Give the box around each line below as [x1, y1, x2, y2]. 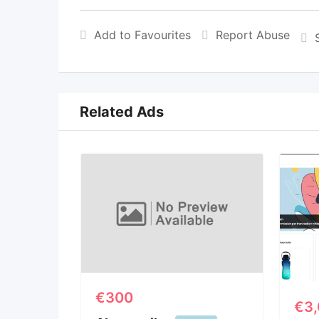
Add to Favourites [94, 28, 191, 42]
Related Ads [80, 103, 164, 120]
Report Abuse [216, 28, 290, 42]
